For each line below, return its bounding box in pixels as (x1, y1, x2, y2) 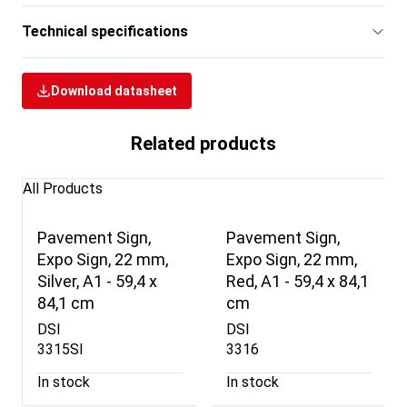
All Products (23, 179, 103, 197)
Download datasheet (51, 83, 177, 98)
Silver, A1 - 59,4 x (37, 272, 157, 292)
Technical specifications (22, 22, 188, 40)
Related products (131, 132, 276, 154)
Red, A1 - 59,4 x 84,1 (225, 272, 369, 292)
